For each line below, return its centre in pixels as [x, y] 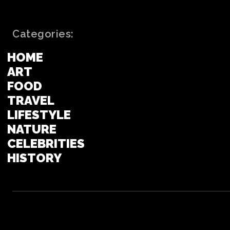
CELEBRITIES [46, 143]
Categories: [43, 34]
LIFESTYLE [39, 115]
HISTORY [34, 158]
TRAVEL [31, 100]
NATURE [32, 129]
